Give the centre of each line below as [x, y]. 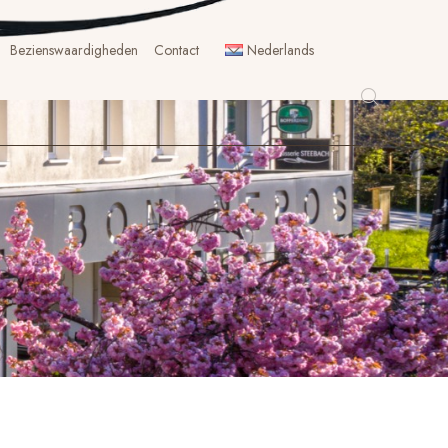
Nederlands [280, 50]
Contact [176, 50]
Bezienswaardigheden [73, 50]
